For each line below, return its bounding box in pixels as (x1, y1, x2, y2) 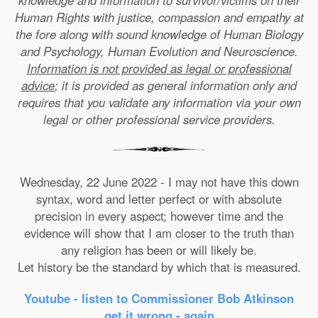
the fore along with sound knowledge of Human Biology (15, 26, 303, 43)
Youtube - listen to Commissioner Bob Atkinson (24, 290, 294, 307)
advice (21, 77, 55, 94)
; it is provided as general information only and (55, 77, 297, 94)
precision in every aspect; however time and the (35, 207, 283, 224)
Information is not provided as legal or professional (26, 60, 292, 77)
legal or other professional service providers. (43, 111, 275, 128)
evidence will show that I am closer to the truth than (24, 224, 294, 241)
